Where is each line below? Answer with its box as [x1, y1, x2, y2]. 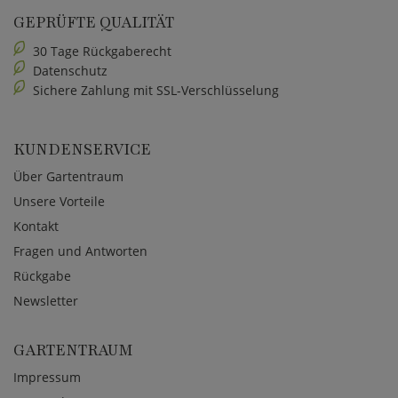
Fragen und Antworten [13, 242, 147, 259]
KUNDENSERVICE [13, 138, 151, 160]
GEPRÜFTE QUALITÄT [13, 11, 174, 33]
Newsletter [13, 291, 78, 309]
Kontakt [13, 217, 59, 235]
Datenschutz [29, 61, 107, 79]
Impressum [13, 368, 81, 386]
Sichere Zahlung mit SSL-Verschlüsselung [29, 81, 279, 99]
